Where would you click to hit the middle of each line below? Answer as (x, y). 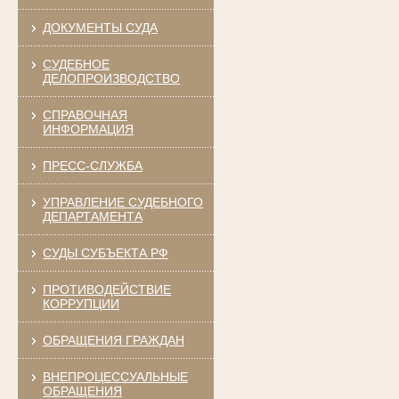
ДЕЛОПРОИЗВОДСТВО (111, 78)
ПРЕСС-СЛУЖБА (92, 165)
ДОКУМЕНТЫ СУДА (100, 27)
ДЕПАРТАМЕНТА (92, 216)
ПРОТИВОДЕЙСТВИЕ (106, 289)
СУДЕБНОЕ (76, 64)
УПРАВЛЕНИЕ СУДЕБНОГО (122, 202)
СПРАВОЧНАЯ (85, 114)
